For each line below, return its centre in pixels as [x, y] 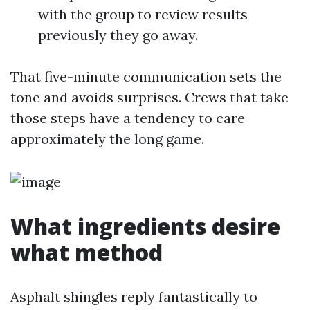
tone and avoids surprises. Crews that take [149, 97]
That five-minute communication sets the [146, 76]
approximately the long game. [107, 139]
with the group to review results [143, 14]
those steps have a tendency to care [128, 118]
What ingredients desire [145, 226]
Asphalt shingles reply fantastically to [134, 297]
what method [86, 252]
